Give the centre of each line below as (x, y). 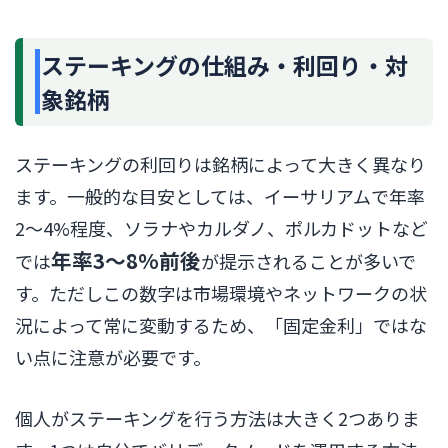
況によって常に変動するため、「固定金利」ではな (221, 324)
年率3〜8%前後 (126, 259)
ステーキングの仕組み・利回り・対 (224, 64)
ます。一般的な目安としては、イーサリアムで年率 (220, 195)
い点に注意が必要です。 (113, 356)
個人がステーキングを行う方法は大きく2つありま (217, 417)
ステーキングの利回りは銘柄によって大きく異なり (220, 163)
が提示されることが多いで (308, 260)
